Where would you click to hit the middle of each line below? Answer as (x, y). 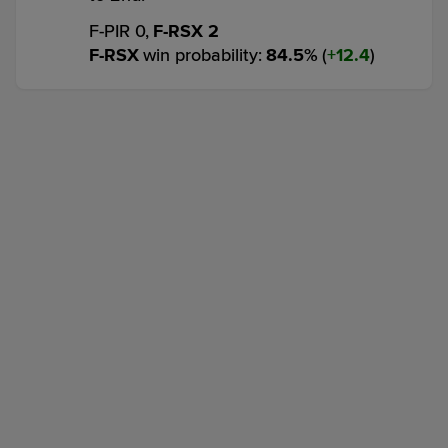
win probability (200, 55)
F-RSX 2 (186, 31)
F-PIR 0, (119, 31)
